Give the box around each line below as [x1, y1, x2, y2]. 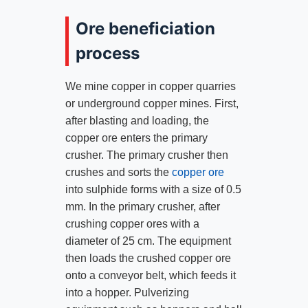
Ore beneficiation [75, 19, 215, 38]
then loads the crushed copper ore [65, 252, 231, 265]
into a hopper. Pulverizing [65, 287, 189, 299]
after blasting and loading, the [65, 115, 209, 127]
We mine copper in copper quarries [65, 80, 236, 93]
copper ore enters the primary [65, 132, 208, 144]
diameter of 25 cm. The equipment [65, 235, 231, 247]
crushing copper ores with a [65, 218, 199, 230]
